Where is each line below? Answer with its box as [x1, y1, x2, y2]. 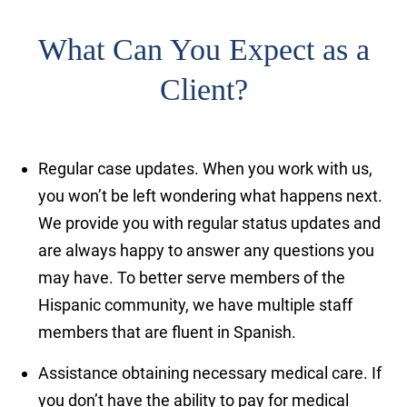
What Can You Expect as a [37, 32, 370, 66]
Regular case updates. [38, 158, 200, 178]
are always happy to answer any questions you [38, 240, 375, 260]
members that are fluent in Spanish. [38, 322, 304, 342]
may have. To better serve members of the [38, 267, 346, 287]
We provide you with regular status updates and [38, 213, 382, 233]
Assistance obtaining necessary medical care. [38, 362, 369, 382]
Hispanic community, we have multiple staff [38, 294, 353, 314]
